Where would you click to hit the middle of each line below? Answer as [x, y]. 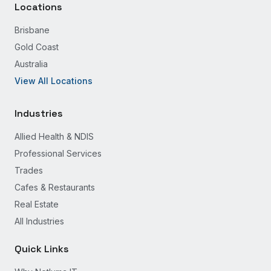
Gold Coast [37, 47]
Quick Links [42, 249]
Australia [31, 64]
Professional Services [58, 153]
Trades [29, 170]
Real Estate [37, 204]
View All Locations [54, 81]
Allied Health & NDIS [54, 136]
